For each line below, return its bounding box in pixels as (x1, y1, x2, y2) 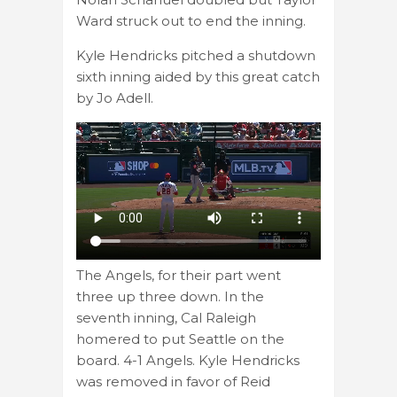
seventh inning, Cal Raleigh (76, 308, 256, 326)
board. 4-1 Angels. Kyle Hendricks (76, 351, 300, 369)
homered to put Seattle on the (76, 330, 284, 347)
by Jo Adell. (76, 90, 153, 107)
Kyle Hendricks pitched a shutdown (76, 47, 315, 65)
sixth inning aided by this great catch (76, 68, 320, 86)
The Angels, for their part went (76, 266, 281, 284)
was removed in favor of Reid (76, 372, 270, 390)
